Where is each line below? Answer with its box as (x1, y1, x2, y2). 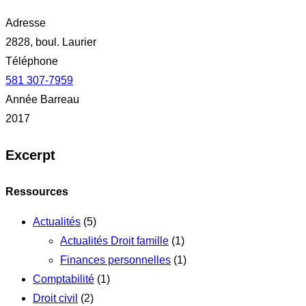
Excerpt (5, 148, 55, 163)
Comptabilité (33, 273, 94, 285)
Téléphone (5, 55, 58, 67)
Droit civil (33, 292, 78, 304)
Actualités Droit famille (60, 234, 169, 247)
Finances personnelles (60, 253, 171, 266)
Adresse (5, 16, 46, 29)
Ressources (5, 185, 68, 197)
